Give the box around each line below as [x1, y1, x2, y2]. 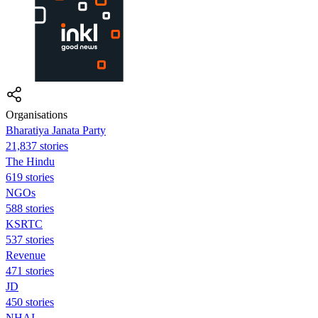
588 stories [6, 202, 54, 214]
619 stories [6, 170, 54, 183]
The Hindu [6, 155, 55, 168]
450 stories [6, 295, 54, 308]
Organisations [6, 108, 67, 121]
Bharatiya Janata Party [6, 124, 106, 136]
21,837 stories [6, 139, 68, 152]
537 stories [6, 233, 54, 246]
